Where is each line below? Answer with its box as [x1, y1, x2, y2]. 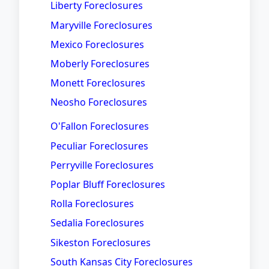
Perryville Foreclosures [50, 158, 154, 172]
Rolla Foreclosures [50, 197, 134, 211]
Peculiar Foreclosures [50, 139, 148, 153]
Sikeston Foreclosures [50, 235, 151, 249]
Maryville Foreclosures [50, 18, 153, 32]
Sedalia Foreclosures [50, 216, 144, 230]
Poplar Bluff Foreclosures [50, 178, 165, 192]
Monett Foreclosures [50, 76, 145, 90]
